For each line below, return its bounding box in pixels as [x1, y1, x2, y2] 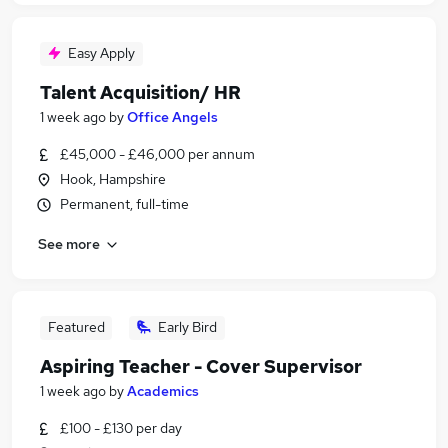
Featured [47, 318, 105, 336]
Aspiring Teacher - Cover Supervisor [40, 355, 362, 378]
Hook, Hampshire [60, 170, 166, 188]
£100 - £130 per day [60, 419, 182, 437]
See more [38, 234, 100, 253]
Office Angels [127, 108, 218, 126]
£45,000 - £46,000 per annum [60, 145, 255, 163]
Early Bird [158, 318, 217, 336]
